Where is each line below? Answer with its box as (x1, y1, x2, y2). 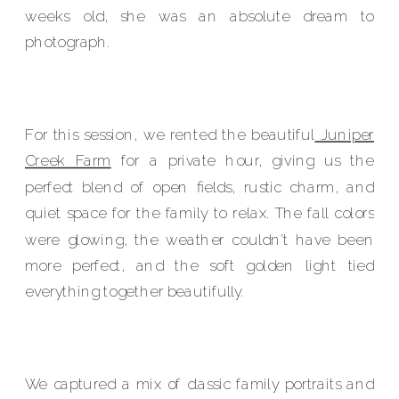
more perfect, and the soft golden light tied (25, 256, 375, 274)
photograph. (25, 33, 110, 52)
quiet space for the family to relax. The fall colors (25, 204, 375, 223)
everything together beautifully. (25, 282, 244, 301)
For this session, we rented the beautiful (25, 126, 315, 143)
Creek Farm (25, 151, 111, 170)
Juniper (314, 126, 375, 143)
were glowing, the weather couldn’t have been (25, 230, 375, 248)
